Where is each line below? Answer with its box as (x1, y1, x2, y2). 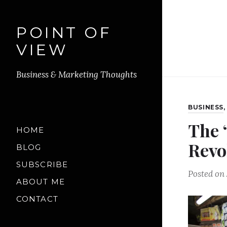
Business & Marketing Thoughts (16, 68, 137, 80)
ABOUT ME (16, 177, 65, 187)
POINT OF (16, 23, 112, 42)
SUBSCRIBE (16, 160, 68, 169)
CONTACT (16, 195, 58, 204)
